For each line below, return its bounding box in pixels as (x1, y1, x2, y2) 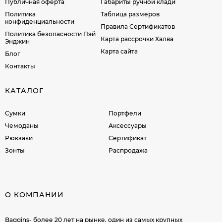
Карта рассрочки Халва (100, 35, 173, 43)
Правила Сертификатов (100, 23, 175, 31)
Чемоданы (5, 122, 39, 130)
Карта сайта (100, 48, 138, 55)
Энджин (5, 38, 30, 46)
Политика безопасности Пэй (5, 30, 96, 38)
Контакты (5, 62, 35, 70)
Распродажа (109, 147, 148, 155)
